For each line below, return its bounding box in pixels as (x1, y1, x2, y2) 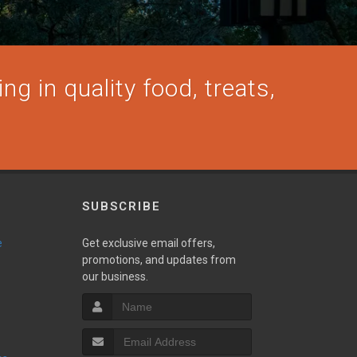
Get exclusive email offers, (81, 237, 215, 249)
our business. (81, 270, 148, 283)
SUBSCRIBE (81, 199, 161, 214)
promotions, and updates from (81, 253, 236, 266)
